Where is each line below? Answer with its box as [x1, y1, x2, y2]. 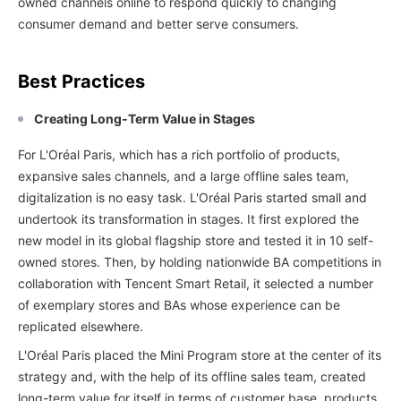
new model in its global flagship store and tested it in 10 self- [18, 233, 373, 248]
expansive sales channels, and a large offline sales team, [18, 168, 349, 183]
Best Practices [18, 71, 145, 92]
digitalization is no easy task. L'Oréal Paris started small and [18, 190, 367, 205]
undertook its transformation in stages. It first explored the [18, 211, 359, 226]
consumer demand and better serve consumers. [18, 16, 299, 31]
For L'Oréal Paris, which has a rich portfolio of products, [18, 147, 340, 162]
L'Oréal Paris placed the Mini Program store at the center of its [18, 347, 381, 363]
